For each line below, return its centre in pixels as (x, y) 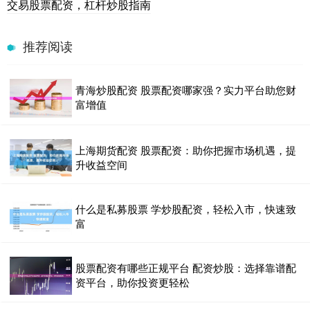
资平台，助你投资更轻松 (133, 282)
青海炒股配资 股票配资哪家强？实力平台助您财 (186, 89)
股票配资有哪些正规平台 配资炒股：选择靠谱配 (186, 267)
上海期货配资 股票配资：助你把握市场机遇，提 (186, 149)
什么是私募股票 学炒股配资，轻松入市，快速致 (186, 208)
